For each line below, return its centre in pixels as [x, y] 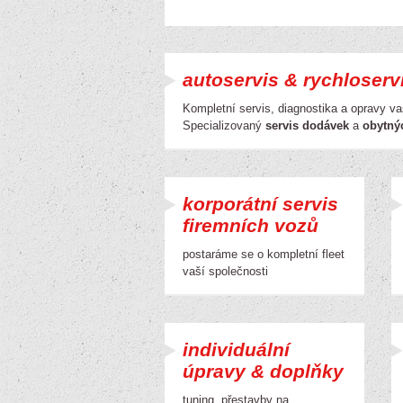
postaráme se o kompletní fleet [264, 254]
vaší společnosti [225, 271]
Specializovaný [224, 125]
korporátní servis [260, 204]
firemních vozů [251, 225]
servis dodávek [307, 125]
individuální [236, 349]
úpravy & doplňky [263, 371]
